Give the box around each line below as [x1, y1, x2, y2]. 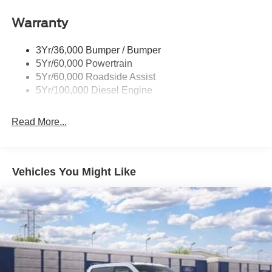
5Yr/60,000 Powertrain [35, 58, 132, 69]
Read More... [11, 117, 67, 127]
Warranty [11, 16, 68, 31]
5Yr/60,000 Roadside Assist [35, 72, 155, 83]
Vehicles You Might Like [12, 165, 136, 178]
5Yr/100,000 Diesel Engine [35, 85, 152, 96]
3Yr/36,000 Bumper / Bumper [35, 45, 161, 56]
